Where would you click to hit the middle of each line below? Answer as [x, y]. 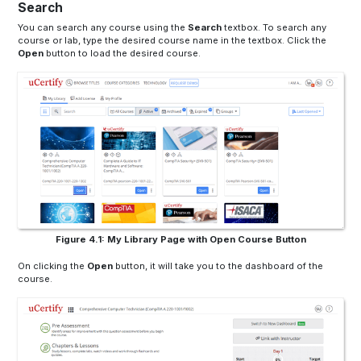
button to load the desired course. [122, 54]
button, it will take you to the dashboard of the [218, 266]
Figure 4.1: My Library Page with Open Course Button [180, 240]
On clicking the [53, 266]
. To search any [293, 28]
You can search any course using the [103, 28]
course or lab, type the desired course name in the [133, 41]
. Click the [305, 41]
